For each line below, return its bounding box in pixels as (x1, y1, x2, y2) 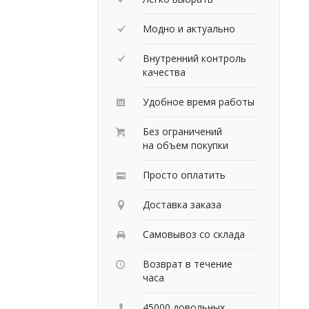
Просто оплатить (143, 168, 226, 181)
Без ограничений (143, 124, 222, 138)
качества (143, 65, 186, 79)
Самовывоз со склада (143, 227, 245, 241)
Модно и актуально (143, 21, 235, 35)
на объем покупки (143, 138, 228, 152)
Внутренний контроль (143, 51, 246, 65)
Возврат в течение (143, 257, 232, 270)
